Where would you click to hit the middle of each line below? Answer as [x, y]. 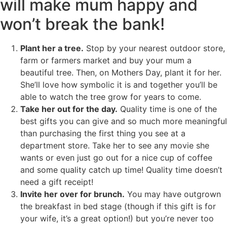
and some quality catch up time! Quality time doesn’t [121, 169]
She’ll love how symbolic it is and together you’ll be [119, 84]
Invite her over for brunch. [72, 194]
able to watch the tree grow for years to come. [111, 97]
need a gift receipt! [57, 182]
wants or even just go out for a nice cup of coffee [116, 157]
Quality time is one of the [167, 109]
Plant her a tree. [52, 48]
